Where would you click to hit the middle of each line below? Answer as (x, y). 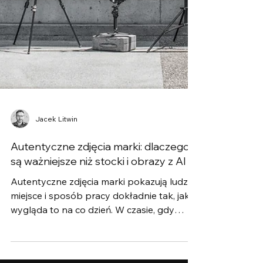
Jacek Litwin (56, 203)
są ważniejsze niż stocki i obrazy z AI (98, 246)
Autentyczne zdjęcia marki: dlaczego (100, 231)
